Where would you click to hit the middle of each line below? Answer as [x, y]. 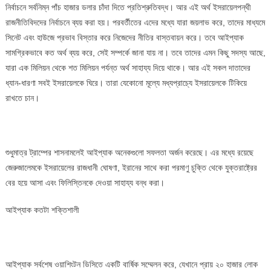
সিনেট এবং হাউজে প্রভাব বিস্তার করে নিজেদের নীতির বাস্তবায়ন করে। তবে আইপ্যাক [124, 37]
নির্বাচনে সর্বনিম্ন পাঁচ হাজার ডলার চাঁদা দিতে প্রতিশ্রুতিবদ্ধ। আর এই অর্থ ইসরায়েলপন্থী [128, 7]
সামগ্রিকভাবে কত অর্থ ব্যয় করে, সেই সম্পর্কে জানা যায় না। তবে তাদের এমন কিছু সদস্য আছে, [135, 52]
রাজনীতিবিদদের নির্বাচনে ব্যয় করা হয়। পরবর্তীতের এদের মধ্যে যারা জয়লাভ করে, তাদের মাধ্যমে [135, 22]
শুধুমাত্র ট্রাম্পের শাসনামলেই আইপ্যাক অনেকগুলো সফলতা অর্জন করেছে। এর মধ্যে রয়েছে [129, 152]
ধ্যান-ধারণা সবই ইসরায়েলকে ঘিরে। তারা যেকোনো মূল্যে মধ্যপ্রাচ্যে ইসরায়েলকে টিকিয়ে [126, 83]
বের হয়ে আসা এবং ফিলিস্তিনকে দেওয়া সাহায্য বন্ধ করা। [85, 182]
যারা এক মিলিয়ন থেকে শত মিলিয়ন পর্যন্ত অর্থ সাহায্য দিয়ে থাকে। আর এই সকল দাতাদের [128, 67]
